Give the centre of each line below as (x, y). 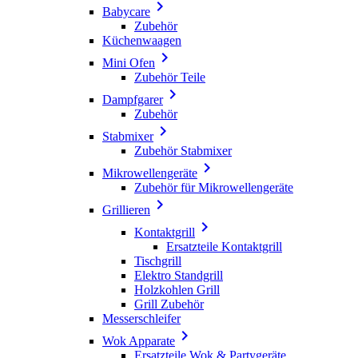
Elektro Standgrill (179, 275)
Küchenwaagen (142, 40)
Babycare (126, 11)
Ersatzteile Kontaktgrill (224, 246)
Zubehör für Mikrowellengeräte (214, 187)
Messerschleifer (141, 318)
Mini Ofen (129, 62)
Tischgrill (158, 261)
